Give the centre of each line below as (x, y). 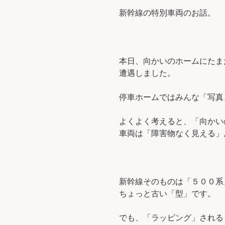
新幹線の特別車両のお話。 (167, 13)
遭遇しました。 (147, 73)
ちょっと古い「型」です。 (167, 194)
